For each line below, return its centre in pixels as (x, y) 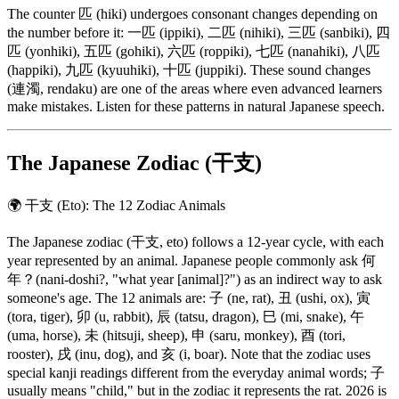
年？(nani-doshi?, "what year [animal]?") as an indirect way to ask (195, 279)
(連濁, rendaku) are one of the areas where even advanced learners (195, 88)
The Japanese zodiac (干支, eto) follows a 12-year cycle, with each (195, 241)
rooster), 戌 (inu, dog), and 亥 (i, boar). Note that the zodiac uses (189, 354)
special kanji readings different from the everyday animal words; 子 (196, 372)
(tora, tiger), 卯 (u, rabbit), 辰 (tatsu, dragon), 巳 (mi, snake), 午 (186, 316)
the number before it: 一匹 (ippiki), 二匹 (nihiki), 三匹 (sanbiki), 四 (199, 32)
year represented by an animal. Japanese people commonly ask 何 (191, 260)
